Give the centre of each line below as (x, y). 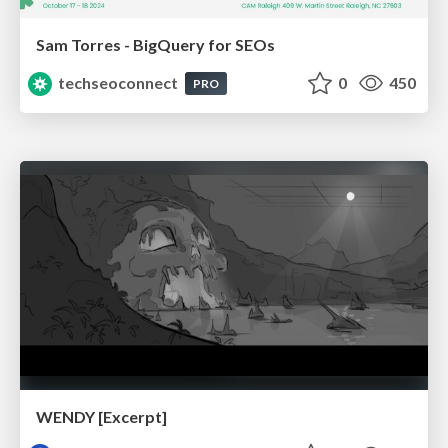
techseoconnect (118, 82)
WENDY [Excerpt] (101, 417)
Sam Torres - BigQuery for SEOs (155, 44)
